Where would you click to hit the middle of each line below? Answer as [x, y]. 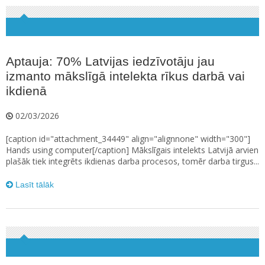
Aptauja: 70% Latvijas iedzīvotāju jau [110, 62]
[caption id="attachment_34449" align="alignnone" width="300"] [128, 139]
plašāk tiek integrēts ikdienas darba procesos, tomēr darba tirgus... [132, 161]
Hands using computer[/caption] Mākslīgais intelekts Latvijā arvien [132, 150]
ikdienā [26, 91]
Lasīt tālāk [33, 185]
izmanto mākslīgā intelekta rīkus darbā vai [125, 76]
